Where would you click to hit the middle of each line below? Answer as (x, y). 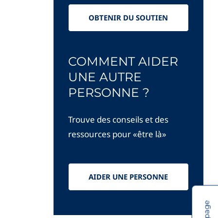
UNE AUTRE (105, 77)
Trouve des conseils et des (118, 119)
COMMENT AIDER (123, 61)
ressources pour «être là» (117, 134)
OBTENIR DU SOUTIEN (128, 17)
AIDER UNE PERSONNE (128, 176)
